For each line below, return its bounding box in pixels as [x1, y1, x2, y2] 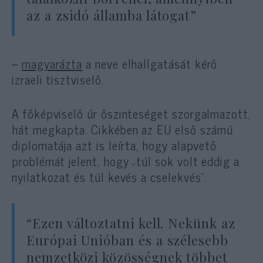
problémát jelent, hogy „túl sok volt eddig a [12, 150, 240, 171]
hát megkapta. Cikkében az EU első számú [12, 119, 234, 139]
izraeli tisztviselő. [12, 69, 104, 89]
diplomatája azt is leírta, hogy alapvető [12, 134, 217, 155]
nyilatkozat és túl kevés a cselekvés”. [12, 166, 207, 187]
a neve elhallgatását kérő [82, 53, 218, 73]
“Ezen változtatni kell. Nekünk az [26, 214, 235, 232]
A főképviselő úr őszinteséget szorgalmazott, [12, 103, 251, 123]
